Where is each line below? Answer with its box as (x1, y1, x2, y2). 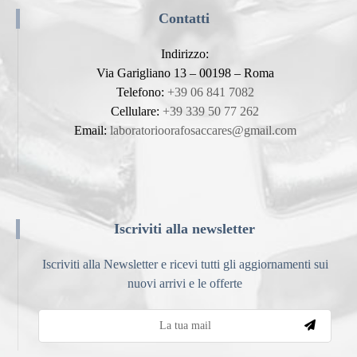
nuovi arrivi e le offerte (127, 276, 242, 290)
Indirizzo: (161, 46, 209, 61)
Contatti (159, 10, 210, 26)
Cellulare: (111, 104, 163, 118)
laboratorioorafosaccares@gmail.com (109, 123, 296, 137)
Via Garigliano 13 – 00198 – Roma (96, 65, 274, 80)
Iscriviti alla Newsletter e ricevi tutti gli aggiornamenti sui (41, 257, 328, 271)
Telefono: (116, 84, 167, 99)
